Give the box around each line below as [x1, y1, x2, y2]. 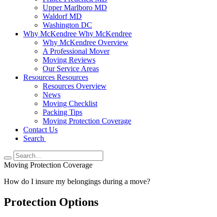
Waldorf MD [43, 12, 82, 20]
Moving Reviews [43, 56, 95, 64]
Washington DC [43, 21, 92, 29]
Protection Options [4, 195, 98, 208]
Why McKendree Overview [43, 38, 128, 46]
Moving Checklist [43, 99, 97, 108]
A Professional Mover [43, 47, 109, 55]
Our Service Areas [43, 64, 99, 73]
